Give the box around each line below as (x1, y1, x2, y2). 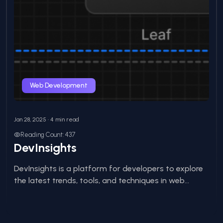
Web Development (30, 81, 88, 90)
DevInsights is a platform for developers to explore (14, 163, 203, 173)
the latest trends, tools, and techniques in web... (14, 175, 189, 185)
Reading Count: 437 (20, 131, 75, 139)
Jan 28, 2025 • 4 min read (14, 115, 79, 123)
